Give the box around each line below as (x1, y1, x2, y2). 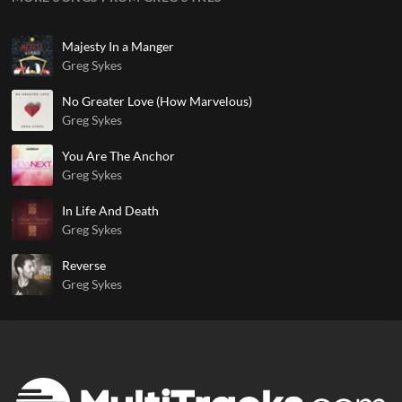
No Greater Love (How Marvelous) (61, 92, 252, 109)
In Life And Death (61, 202, 159, 218)
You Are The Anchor (61, 147, 175, 163)
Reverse (61, 257, 106, 273)
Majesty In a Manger (61, 38, 174, 54)
